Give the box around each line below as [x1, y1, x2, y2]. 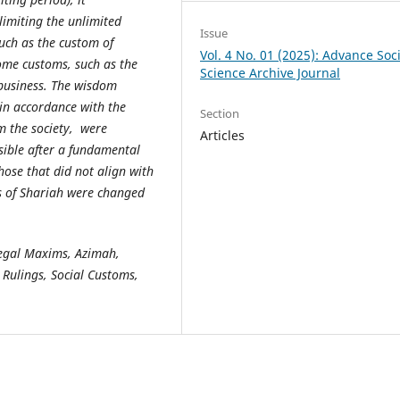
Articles [200, 126, 246, 144]
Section [200, 104, 240, 121]
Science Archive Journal [200, 63, 341, 81]
